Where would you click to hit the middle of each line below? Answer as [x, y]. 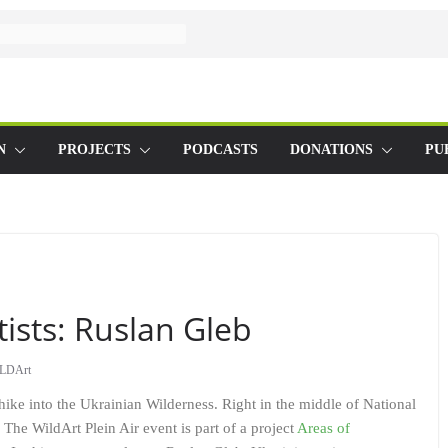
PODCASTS [220, 149]
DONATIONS [331, 149]
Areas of [323, 428]
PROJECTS [94, 149]
